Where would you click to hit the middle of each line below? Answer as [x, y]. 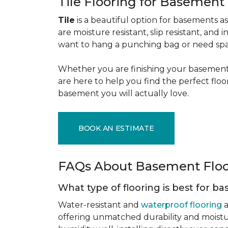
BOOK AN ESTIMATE [116, 128]
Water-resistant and [99, 205]
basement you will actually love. [124, 93]
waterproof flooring [181, 205]
